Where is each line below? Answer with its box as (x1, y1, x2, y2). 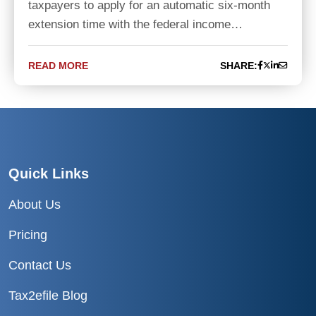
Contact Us (8, 258, 71, 273)
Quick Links (8, 166, 89, 182)
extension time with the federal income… (28, 18, 243, 32)
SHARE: (220, 59, 257, 71)
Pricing (8, 228, 47, 243)
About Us (8, 197, 61, 212)
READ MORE (28, 59, 88, 71)
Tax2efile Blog (8, 288, 87, 303)
